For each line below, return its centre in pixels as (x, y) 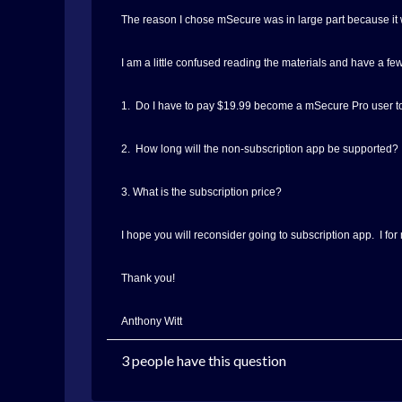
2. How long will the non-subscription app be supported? (260, 149)
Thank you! (148, 278)
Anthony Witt (152, 321)
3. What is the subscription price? (201, 192)
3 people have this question (204, 360)
